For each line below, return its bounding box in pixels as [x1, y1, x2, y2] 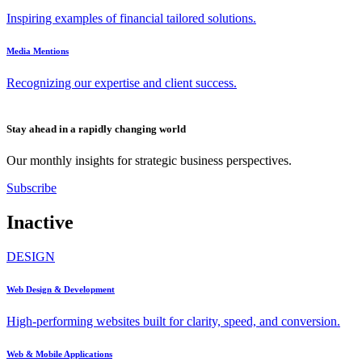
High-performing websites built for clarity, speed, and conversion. [6, 314, 340, 329]
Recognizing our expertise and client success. [6, 76, 237, 90]
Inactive [6, 212, 74, 234]
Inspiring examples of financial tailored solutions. [6, 11, 256, 26]
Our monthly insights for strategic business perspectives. [6, 154, 292, 168]
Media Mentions [6, 46, 69, 57]
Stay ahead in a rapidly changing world [6, 123, 186, 136]
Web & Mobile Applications [6, 349, 112, 360]
